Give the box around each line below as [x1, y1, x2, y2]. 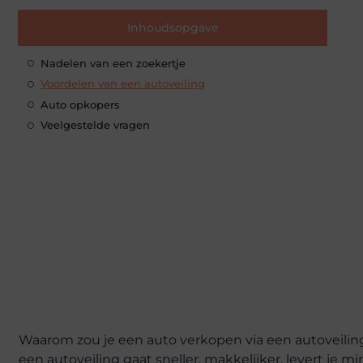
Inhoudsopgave [126, 19, 219, 35]
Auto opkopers [41, 97, 120, 111]
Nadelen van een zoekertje [41, 56, 186, 70]
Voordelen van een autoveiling [41, 77, 205, 91]
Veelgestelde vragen [41, 118, 150, 132]
